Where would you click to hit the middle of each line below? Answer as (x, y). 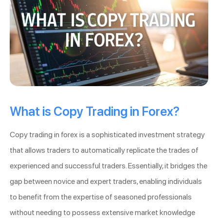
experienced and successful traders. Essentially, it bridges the (109, 166)
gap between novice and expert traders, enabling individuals (106, 182)
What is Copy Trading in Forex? (95, 112)
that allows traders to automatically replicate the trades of (104, 150)
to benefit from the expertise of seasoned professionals (101, 197)
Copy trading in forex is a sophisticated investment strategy (107, 135)
